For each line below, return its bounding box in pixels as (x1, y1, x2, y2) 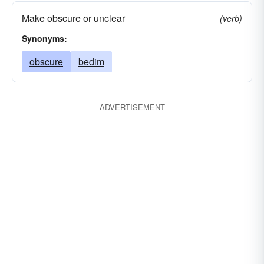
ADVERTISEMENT (99, 101, 165, 113)
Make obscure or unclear (22, 11, 125, 25)
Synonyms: (22, 32, 67, 44)
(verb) (220, 12, 242, 24)
